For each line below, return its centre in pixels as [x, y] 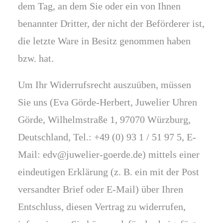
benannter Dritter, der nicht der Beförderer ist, [111, 23]
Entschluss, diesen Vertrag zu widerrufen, [102, 207]
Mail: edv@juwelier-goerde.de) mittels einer [109, 154]
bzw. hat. [36, 58]
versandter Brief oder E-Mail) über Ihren [101, 189]
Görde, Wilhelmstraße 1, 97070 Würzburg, [104, 119]
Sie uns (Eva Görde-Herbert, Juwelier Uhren [108, 102]
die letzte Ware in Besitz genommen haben [104, 41]
